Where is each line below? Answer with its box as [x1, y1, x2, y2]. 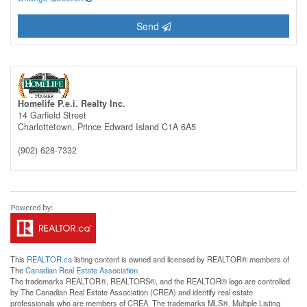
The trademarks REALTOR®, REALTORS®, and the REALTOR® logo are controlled [10, 275, 290, 286]
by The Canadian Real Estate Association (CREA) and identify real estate [10, 286, 253, 297]
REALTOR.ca [27, 253, 72, 265]
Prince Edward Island [77, 120, 159, 133]
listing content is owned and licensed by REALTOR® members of [72, 253, 289, 265]
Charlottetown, [18, 120, 77, 133]
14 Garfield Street [18, 108, 86, 121]
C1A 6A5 [162, 120, 196, 133]
